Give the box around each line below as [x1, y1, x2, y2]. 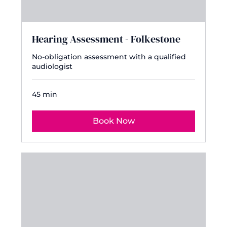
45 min [32, 90, 58, 99]
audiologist [32, 62, 73, 71]
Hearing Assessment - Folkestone [32, 32, 181, 47]
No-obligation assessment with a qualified [32, 52, 186, 62]
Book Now [92, 116, 135, 126]
